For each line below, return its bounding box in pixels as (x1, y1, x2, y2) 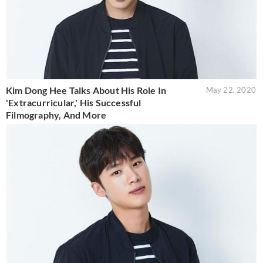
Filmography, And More (6, 109, 107, 120)
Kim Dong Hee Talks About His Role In (6, 84, 167, 96)
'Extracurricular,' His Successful (6, 96, 141, 108)
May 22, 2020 (205, 85, 256, 95)
